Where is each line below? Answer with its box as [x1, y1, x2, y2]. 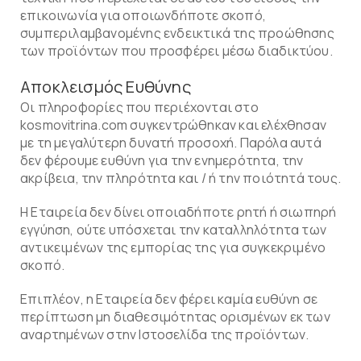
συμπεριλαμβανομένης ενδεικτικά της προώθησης [20, 24, 334, 42]
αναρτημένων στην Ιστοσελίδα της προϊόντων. [20, 326, 309, 343]
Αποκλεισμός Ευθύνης [20, 76, 191, 98]
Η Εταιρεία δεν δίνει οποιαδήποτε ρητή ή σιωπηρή [20, 203, 337, 221]
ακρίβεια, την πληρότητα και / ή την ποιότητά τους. [20, 169, 342, 187]
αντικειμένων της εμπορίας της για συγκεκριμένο [20, 239, 326, 256]
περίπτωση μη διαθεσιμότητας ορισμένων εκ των [20, 308, 330, 326]
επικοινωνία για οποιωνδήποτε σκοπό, [20, 6, 266, 24]
